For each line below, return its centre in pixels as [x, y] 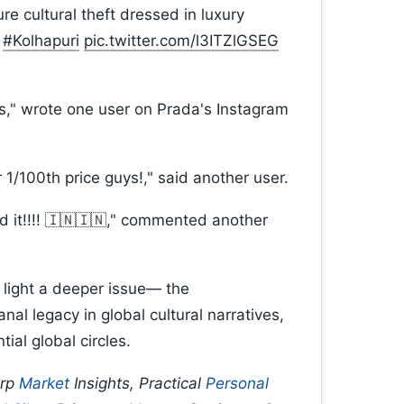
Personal [237, 384]
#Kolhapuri [41, 41]
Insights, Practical [138, 384]
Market [44, 384]
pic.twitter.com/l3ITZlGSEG [181, 41]
